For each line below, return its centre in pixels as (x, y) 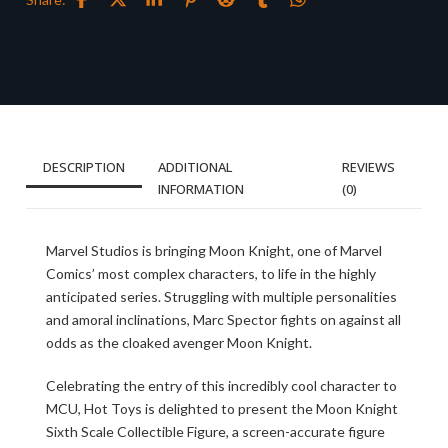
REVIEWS (368, 167)
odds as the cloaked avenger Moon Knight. (179, 342)
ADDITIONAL (195, 167)
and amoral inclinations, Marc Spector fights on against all (223, 319)
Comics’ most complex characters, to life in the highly (211, 273)
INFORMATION (201, 189)
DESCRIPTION (84, 167)
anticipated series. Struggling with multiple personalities (221, 296)
